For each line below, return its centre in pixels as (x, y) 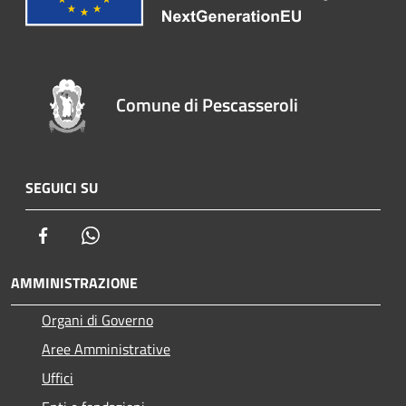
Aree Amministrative (106, 349)
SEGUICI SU (62, 188)
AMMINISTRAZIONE (74, 283)
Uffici (58, 378)
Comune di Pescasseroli (208, 105)
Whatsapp (131, 235)
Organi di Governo (97, 320)
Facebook (82, 235)
